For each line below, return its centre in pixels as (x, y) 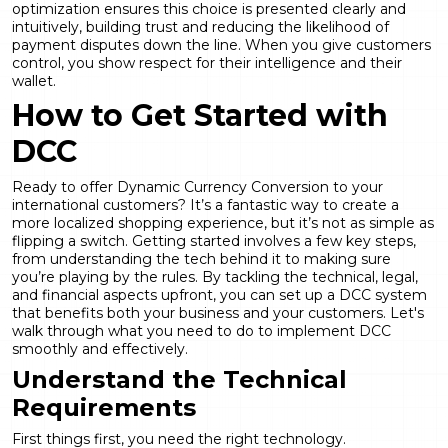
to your (356, 186)
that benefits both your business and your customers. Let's (218, 312)
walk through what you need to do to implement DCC (201, 330)
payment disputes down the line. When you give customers (221, 44)
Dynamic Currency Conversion (223, 186)
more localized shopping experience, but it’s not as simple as (223, 222)
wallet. (34, 80)
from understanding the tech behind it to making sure (201, 258)
